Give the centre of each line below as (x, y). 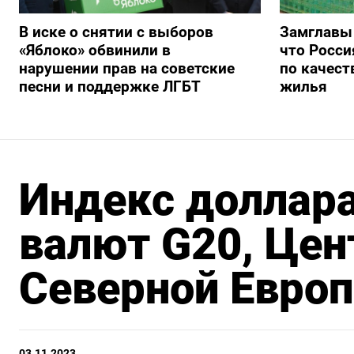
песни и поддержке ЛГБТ (110, 87)
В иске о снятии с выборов (116, 32)
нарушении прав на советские (127, 69)
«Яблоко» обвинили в (95, 51)
